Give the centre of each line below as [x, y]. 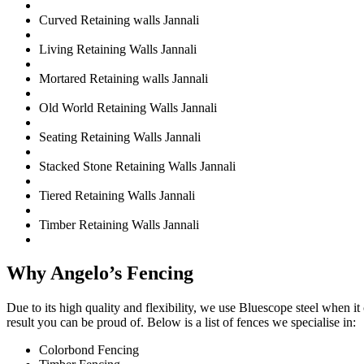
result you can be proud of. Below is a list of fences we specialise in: [181, 323]
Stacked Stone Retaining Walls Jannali [137, 166]
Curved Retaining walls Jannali [119, 19]
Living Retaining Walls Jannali [118, 49]
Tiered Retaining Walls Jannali [117, 195]
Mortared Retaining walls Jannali [123, 78]
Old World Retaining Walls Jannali [128, 107]
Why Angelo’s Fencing [100, 273]
